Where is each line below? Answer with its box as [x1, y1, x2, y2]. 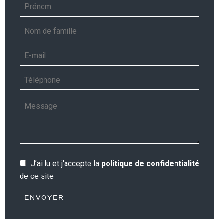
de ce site [20, 172, 54, 181]
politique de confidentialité [101, 159, 199, 168]
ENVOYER [24, 194, 64, 201]
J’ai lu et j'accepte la [31, 159, 101, 168]
